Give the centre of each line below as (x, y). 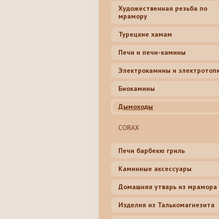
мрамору (133, 16)
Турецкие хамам (145, 34)
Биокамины (137, 89)
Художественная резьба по (163, 9)
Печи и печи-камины (152, 53)
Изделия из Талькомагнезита (166, 205)
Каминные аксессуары (155, 169)
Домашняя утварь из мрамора (168, 187)
